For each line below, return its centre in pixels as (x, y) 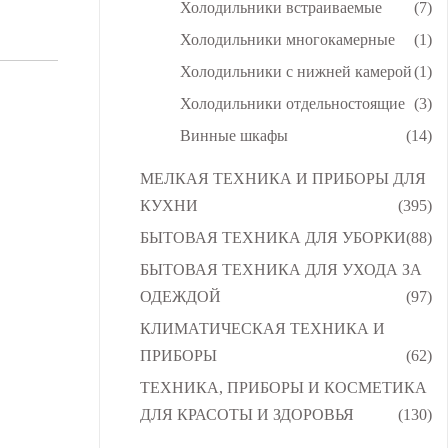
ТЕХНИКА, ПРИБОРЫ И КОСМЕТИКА (283, 387)
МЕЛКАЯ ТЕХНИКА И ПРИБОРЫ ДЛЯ (282, 178)
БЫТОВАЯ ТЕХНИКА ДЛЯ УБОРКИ (272, 237)
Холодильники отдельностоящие (293, 103)
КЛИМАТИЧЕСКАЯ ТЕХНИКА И (262, 328)
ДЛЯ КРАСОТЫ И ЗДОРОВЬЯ (246, 414)
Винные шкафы (234, 135)
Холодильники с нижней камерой (296, 71)
